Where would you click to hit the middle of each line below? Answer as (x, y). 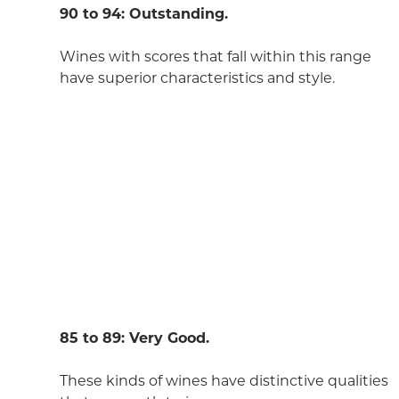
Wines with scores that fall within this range (215, 56)
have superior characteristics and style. (197, 77)
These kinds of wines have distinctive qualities (224, 380)
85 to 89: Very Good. (134, 338)
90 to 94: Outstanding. (143, 13)
